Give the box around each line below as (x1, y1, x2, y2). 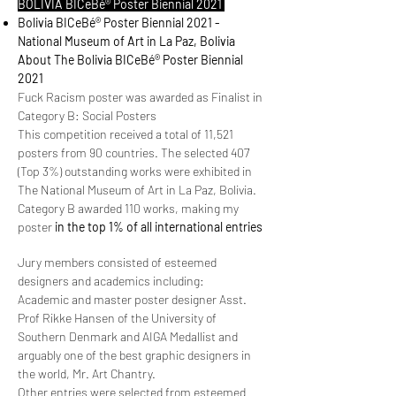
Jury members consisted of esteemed (18, 254, 217, 270)
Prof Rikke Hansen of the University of (18, 309, 217, 325)
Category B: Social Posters (18, 107, 156, 123)
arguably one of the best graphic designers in (18, 346, 251, 362)
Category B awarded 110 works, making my (18, 200, 239, 216)
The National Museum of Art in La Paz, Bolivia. (18, 181, 256, 197)
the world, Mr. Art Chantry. (18, 365, 156, 381)
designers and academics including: (18, 272, 204, 288)
